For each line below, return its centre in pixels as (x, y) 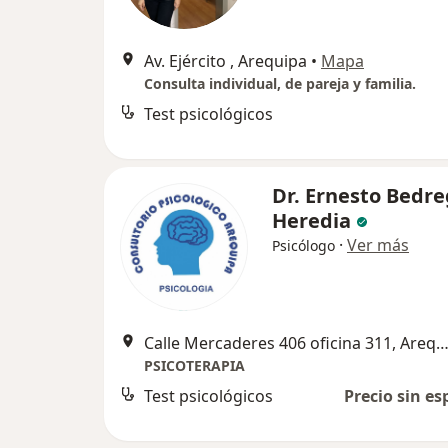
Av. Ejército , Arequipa (225, 61)
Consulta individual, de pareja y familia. (280, 83)
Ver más (378, 245)
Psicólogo (303, 245)
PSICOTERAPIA (194, 365)
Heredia (311, 220)
